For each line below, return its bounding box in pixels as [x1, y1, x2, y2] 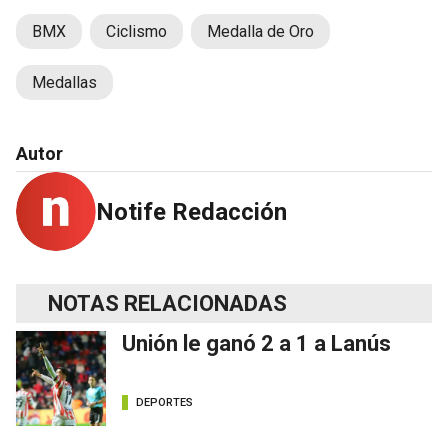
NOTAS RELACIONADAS [48, 290, 287, 316]
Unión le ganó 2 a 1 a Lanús [122, 330, 391, 356]
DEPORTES [136, 396, 193, 410]
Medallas [32, 72, 97, 92]
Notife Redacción [96, 197, 287, 226]
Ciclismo [106, 21, 167, 41]
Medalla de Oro [207, 21, 314, 41]
